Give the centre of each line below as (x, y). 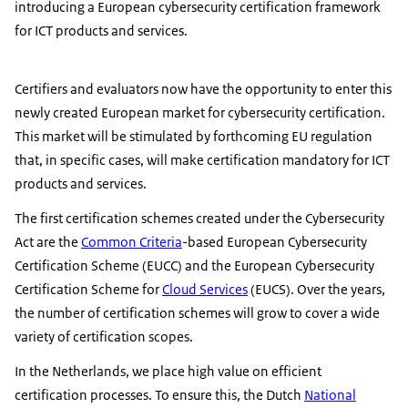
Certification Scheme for (88, 290)
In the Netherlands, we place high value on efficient (168, 372)
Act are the (48, 242)
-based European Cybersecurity (275, 242)
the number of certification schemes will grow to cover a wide (197, 313)
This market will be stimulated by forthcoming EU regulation (194, 137)
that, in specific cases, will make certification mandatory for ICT (202, 160)
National (330, 395)
